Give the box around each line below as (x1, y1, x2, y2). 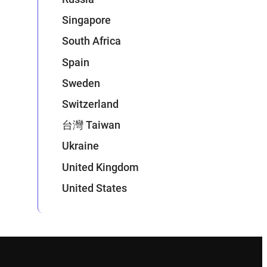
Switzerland (62, 97, 119, 110)
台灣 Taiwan (62, 119, 121, 132)
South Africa (62, 35, 122, 48)
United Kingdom (62, 160, 139, 173)
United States (62, 181, 128, 194)
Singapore (62, 14, 111, 27)
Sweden (62, 76, 101, 89)
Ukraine (62, 139, 100, 153)
